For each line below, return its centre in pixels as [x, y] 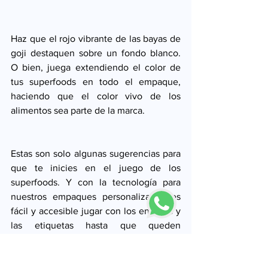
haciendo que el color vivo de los [96, 96]
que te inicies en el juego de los [96, 168]
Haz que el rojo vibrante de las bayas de [96, 39]
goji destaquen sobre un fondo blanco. [96, 53]
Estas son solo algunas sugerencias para [96, 154]
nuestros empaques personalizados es [96, 197]
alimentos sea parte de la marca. [79, 111]
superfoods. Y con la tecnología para [96, 182]
